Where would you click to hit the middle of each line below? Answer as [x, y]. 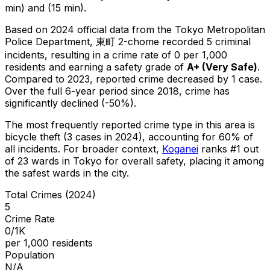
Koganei [180, 149]
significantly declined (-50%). [71, 103]
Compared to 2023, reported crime [86, 79]
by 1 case [237, 79]
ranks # [219, 149]
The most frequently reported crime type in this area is [130, 124]
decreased [190, 79]
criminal [231, 41]
